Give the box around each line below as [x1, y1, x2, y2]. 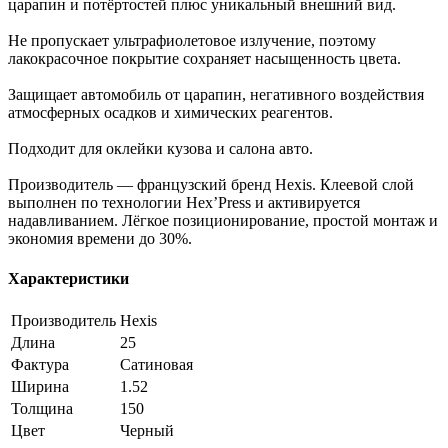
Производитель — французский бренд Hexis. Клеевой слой [8, 176, 414, 194]
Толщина [11, 399, 73, 417]
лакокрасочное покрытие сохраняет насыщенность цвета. [8, 50, 401, 68]
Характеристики [8, 269, 129, 287]
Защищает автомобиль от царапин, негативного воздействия [8, 86, 424, 104]
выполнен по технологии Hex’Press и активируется [8, 194, 360, 212]
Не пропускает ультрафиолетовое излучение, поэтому [8, 32, 376, 50]
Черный [120, 421, 174, 439]
